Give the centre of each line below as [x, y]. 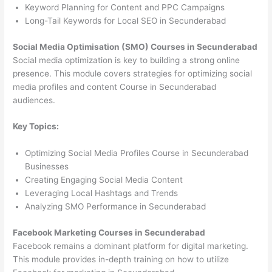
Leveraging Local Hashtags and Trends [102, 193]
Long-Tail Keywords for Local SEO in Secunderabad [126, 21]
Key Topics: [36, 127]
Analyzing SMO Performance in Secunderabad [116, 207]
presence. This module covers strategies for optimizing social [133, 73]
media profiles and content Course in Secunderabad [115, 87]
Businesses [47, 167]
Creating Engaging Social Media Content [104, 180]
